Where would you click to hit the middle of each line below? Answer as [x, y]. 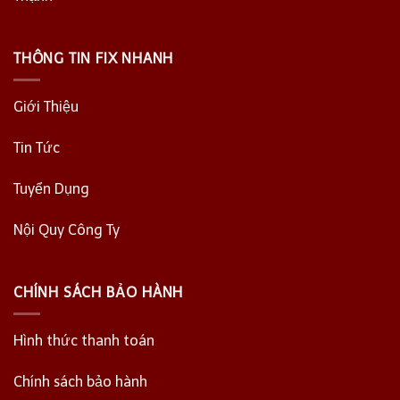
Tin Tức [37, 148]
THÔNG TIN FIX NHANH [94, 58]
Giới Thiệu [46, 107]
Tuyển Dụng [51, 188]
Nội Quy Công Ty [67, 229]
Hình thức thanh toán [84, 341]
